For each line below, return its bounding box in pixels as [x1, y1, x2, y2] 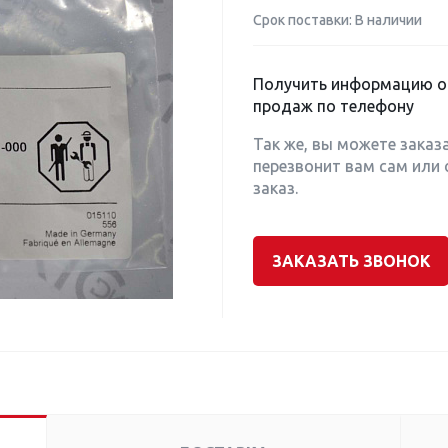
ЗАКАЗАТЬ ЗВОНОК [271, 252, 431, 270]
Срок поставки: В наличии [253, 12, 422, 28]
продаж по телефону [253, 97, 414, 115]
